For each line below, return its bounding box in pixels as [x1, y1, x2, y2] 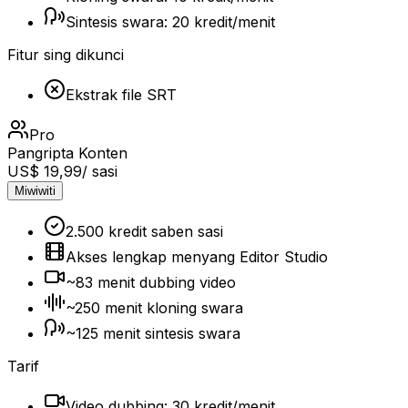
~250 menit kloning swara [66, 298, 243, 317]
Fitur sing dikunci [7, 45, 124, 64]
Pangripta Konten [7, 143, 127, 162]
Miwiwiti [15, 183, 56, 198]
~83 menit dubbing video [66, 272, 236, 291]
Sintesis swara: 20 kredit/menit [66, 12, 275, 31]
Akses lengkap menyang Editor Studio [66, 247, 328, 266]
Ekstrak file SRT [66, 85, 177, 104]
